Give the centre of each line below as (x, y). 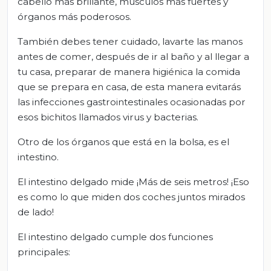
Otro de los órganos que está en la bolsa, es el (123, 142)
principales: (44, 252)
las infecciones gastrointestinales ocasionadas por (132, 102)
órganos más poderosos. (74, 16)
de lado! (36, 212)
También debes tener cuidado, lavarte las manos (130, 41)
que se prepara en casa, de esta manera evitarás (129, 87)
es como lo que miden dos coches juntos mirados (131, 197)
